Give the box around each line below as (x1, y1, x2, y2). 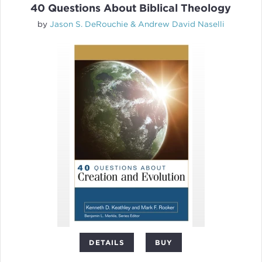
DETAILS (89, 238, 125, 247)
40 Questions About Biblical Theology (30, 2, 232, 15)
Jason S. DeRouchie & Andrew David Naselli (49, 19, 225, 29)
